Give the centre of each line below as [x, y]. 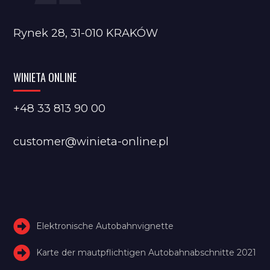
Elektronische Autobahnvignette [105, 226]
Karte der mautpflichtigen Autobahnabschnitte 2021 [146, 252]
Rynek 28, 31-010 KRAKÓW [86, 33]
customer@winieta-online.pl [91, 142]
